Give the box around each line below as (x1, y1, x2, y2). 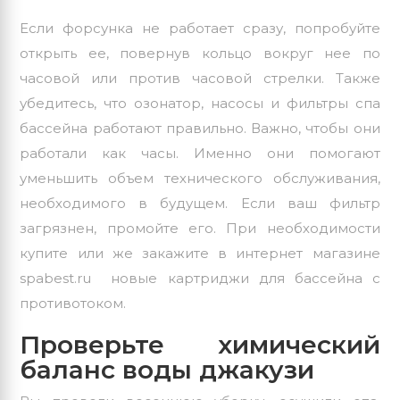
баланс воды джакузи (20, 354, 315, 386)
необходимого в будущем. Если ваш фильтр (20, 195, 380, 212)
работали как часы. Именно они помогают (20, 145, 380, 162)
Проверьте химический (20, 329, 380, 361)
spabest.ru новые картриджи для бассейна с (20, 270, 380, 287)
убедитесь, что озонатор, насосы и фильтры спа (20, 95, 380, 112)
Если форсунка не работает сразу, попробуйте (20, 20, 380, 37)
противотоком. (20, 295, 127, 312)
